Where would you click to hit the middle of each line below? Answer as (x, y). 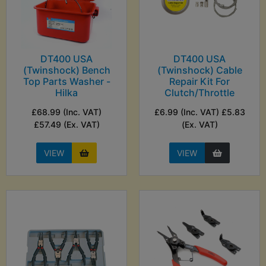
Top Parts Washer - (66, 82)
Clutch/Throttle (199, 93)
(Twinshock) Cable (199, 70)
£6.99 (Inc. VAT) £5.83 (199, 112)
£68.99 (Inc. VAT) (66, 112)
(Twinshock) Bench (66, 70)
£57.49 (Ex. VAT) (66, 125)
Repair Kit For (199, 82)
